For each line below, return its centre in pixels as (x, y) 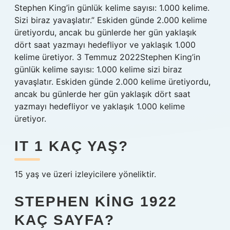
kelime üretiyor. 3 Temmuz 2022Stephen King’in (107, 57)
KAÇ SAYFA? (64, 220)
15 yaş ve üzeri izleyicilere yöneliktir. (85, 174)
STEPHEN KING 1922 (96, 202)
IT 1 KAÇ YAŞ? (71, 146)
